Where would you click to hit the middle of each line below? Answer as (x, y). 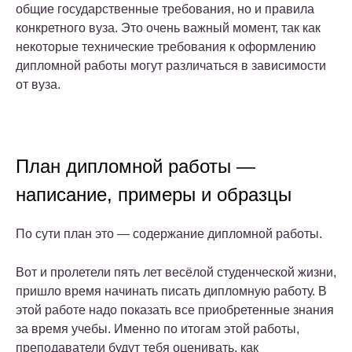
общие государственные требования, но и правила (165, 9)
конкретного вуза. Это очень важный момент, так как (168, 28)
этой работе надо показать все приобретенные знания (175, 310)
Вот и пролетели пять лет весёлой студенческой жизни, (176, 273)
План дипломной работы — (136, 167)
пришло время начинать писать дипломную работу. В (171, 291)
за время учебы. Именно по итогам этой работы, (158, 329)
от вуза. (38, 85)
